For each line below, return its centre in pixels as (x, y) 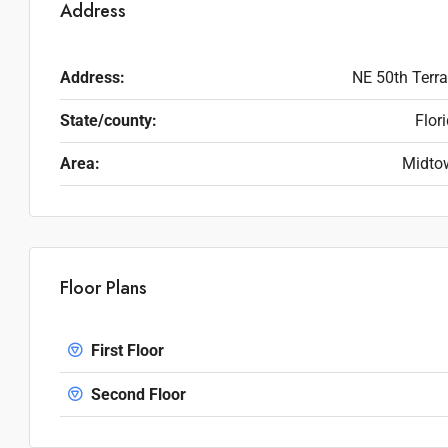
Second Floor (136, 394)
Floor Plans (103, 288)
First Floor (125, 350)
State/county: (108, 120)
